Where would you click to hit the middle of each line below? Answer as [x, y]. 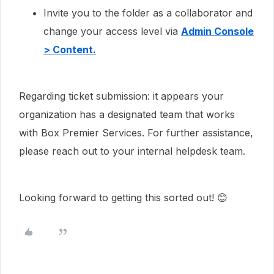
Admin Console [217, 31]
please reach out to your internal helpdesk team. [132, 151]
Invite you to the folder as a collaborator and [148, 13]
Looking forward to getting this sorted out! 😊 [123, 198]
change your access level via [112, 31]
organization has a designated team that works [127, 114]
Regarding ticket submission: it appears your [121, 96]
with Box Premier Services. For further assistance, [136, 133]
